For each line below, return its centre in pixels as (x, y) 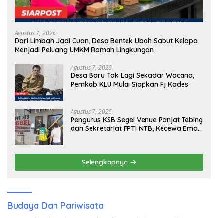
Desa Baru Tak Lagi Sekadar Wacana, (132, 76)
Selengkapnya (106, 162)
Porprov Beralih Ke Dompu (114, 137)
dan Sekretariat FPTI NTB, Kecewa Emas (136, 129)
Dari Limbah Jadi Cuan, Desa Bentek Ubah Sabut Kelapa (106, 41)
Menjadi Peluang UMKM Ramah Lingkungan (84, 50)
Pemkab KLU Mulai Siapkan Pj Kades (129, 84)
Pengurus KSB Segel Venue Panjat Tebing (137, 120)
